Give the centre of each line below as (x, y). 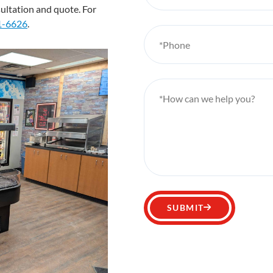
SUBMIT (186, 207)
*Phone (175, 44)
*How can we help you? (207, 98)
